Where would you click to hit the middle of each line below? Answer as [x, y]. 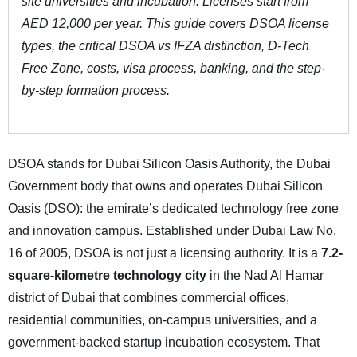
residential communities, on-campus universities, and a [163, 320]
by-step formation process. [96, 91]
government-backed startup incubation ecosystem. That [164, 343]
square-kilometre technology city [107, 276]
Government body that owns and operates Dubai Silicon [165, 186]
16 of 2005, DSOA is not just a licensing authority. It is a [165, 253]
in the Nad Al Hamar [265, 276]
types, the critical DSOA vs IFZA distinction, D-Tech [165, 46]
